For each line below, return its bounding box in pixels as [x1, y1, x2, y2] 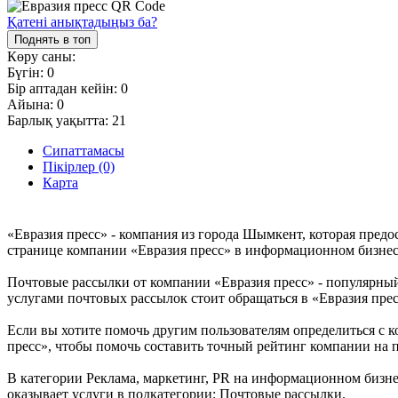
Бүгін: [7, 64, 47, 80]
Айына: [7, 96, 57, 112]
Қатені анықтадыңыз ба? [7, 13, 157, 29]
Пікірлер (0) [43, 158, 115, 174]
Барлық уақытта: [7, 112, 112, 128]
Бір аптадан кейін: [7, 80, 121, 96]
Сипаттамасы [43, 142, 124, 158]
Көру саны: [7, 48, 76, 64]
